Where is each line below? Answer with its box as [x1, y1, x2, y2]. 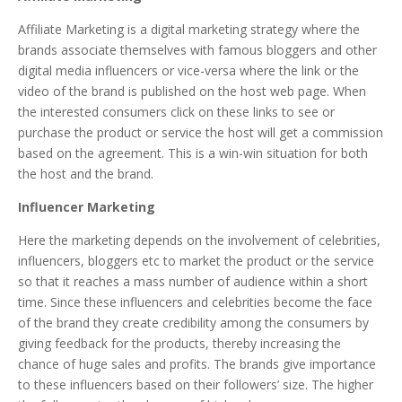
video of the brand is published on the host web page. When [18, 82, 366, 100]
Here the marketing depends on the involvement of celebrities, [18, 231, 380, 249]
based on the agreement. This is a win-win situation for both [18, 144, 368, 162]
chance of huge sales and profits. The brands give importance [18, 354, 376, 372]
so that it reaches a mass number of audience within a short [18, 272, 368, 290]
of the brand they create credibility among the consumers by [18, 313, 369, 331]
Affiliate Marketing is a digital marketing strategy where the [18, 20, 360, 38]
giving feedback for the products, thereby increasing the [18, 334, 341, 352]
